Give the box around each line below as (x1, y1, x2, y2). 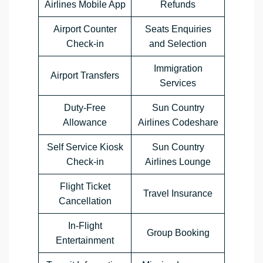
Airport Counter (53, 24, 117, 35)
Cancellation (58, 196, 112, 207)
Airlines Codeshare (137, 117, 218, 128)
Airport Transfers (50, 70, 119, 81)
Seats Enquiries (144, 24, 211, 35)
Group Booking (146, 228, 210, 238)
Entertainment (56, 235, 114, 246)
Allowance (63, 117, 107, 128)
